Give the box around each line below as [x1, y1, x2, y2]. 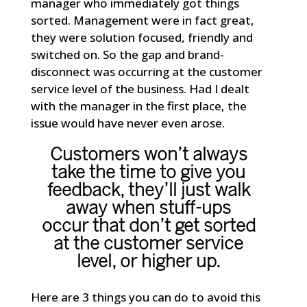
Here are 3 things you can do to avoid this [30, 288, 260, 305]
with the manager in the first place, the [30, 97, 247, 114]
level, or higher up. [76, 254, 221, 271]
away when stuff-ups [66, 200, 232, 217]
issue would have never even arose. [30, 114, 225, 131]
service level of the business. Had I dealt [30, 80, 249, 97]
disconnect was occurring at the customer [30, 63, 262, 79]
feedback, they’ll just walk [47, 182, 250, 199]
